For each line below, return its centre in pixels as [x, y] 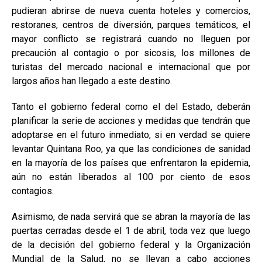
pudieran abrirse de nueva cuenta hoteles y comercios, [131, 11]
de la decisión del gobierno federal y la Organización [131, 245]
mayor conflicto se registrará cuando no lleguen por [131, 39]
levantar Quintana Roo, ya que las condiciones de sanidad [131, 149]
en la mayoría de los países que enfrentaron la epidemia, [131, 163]
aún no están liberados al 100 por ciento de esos [131, 177]
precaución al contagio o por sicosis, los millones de [131, 53]
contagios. [33, 191]
